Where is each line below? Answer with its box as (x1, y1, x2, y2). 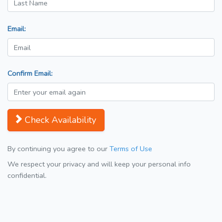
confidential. (7, 170, 47, 181)
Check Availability (25, 114, 96, 126)
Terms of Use (110, 144, 152, 154)
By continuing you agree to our (7, 144, 110, 154)
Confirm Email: (7, 68, 53, 79)
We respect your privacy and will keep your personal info (7, 159, 191, 169)
